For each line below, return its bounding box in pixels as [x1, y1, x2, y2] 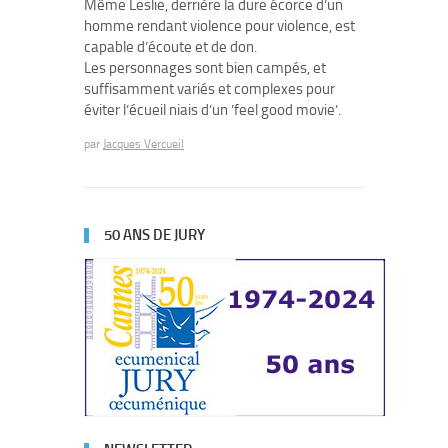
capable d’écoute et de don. [84, 38, 257, 56]
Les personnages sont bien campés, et [84, 59, 326, 77]
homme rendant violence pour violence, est [84, 17, 355, 35]
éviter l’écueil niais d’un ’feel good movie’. [84, 101, 341, 119]
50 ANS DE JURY [104, 226, 205, 244]
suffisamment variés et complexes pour [84, 80, 335, 98]
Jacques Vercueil [103, 137, 184, 151]
